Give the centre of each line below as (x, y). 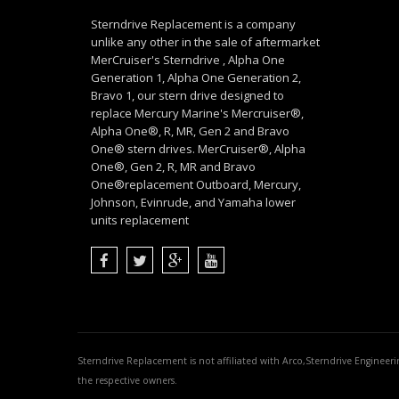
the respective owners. (127, 381)
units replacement (140, 220)
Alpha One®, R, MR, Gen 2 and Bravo (190, 131)
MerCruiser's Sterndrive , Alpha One (188, 60)
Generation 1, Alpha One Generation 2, (196, 78)
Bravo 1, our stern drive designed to (187, 96)
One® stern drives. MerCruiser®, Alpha (198, 149)
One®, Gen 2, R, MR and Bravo (173, 167)
